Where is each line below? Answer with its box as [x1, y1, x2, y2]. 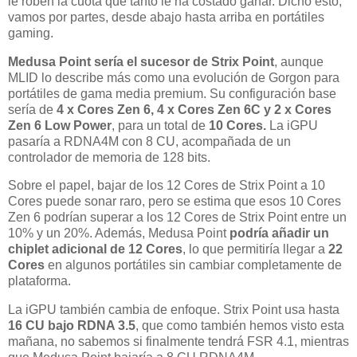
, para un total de [112, 118, 209, 132]
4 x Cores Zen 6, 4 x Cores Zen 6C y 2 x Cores [57, 102, 331, 116]
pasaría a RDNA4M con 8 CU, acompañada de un [8, 134, 291, 148]
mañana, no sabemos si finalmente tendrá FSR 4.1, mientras [8, 335, 349, 349]
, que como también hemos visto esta [135, 319, 344, 333]
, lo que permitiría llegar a [182, 242, 325, 257]
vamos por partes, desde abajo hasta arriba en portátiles [8, 10, 324, 24]
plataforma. [8, 274, 71, 288]
